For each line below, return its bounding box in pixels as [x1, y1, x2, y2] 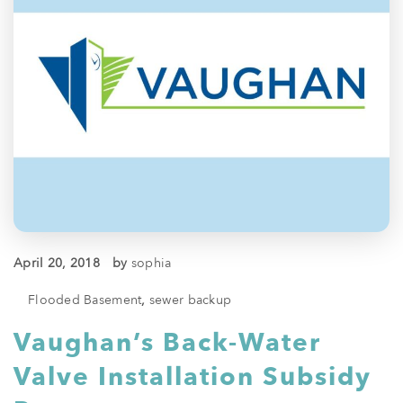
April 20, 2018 [13, 254, 100, 272]
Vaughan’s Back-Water [13, 325, 321, 360]
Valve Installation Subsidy [13, 359, 372, 394]
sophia [130, 254, 172, 272]
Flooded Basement [28, 291, 142, 309]
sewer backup [148, 291, 232, 309]
